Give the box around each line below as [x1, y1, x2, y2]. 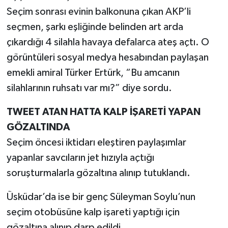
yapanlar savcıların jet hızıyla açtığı [6, 153, 154, 163]
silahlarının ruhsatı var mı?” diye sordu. [6, 83, 172, 94]
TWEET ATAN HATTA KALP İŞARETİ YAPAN [6, 107, 201, 118]
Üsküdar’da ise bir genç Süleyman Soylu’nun [6, 192, 195, 203]
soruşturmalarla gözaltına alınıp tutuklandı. [6, 168, 190, 179]
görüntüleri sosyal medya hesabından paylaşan [6, 52, 209, 63]
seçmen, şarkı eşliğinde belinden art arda [6, 22, 183, 33]
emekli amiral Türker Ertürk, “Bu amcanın [6, 68, 180, 78]
